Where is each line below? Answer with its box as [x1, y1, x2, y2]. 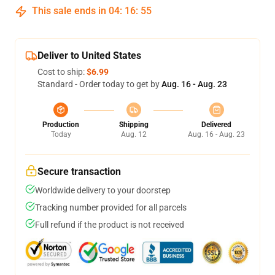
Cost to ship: [37, 67, 87, 77]
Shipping [118, 120, 149, 129]
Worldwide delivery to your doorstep [35, 185, 171, 195]
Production [42, 120, 79, 129]
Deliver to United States [37, 50, 141, 61]
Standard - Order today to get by [37, 79, 161, 89]
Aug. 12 [120, 130, 147, 139]
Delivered [201, 120, 231, 129]
